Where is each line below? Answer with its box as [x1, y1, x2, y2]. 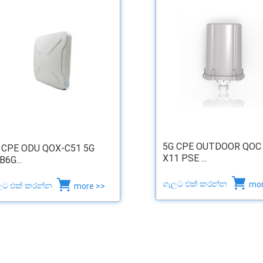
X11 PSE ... [162, 152, 207, 164]
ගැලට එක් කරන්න [162, 179, 229, 189]
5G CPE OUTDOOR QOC [162, 140, 261, 152]
